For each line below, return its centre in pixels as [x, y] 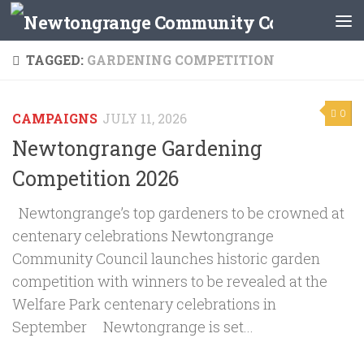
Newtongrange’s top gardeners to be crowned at [178, 212]
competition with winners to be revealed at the [170, 281]
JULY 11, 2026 [145, 119]
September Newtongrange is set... [133, 326]
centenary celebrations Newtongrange [143, 235]
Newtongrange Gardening [137, 148]
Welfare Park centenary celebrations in [144, 303]
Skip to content [80, 25]
